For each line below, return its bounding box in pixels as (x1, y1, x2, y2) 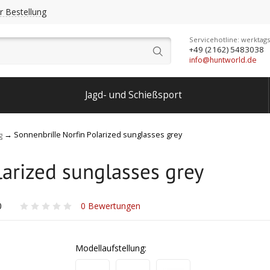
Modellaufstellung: (75, 242, 146, 254)
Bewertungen (86, 200, 140, 212)
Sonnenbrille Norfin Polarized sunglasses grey (14, 130, 182, 140)
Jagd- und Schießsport (84, 89, 182, 101)
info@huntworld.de (189, 55, 257, 65)
